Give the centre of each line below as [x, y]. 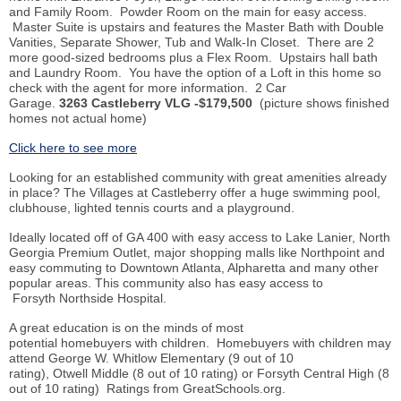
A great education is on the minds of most [126, 328]
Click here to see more [73, 148]
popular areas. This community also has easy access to [166, 283]
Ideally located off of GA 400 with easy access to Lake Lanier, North [200, 238]
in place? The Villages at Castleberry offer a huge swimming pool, [195, 193]
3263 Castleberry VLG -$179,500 [158, 103]
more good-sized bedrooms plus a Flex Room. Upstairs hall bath [193, 58]
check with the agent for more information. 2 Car [148, 88]
